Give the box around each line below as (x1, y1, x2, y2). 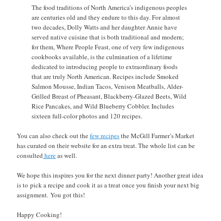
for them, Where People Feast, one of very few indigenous (32, 42, 184, 52)
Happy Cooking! (17, 210, 62, 220)
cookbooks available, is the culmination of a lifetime (32, 52, 173, 62)
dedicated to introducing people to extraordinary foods (32, 62, 178, 72)
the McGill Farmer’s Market (119, 131, 195, 141)
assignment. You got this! (17, 190, 85, 200)
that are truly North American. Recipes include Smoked (32, 72, 179, 81)
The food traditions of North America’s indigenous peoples (32, 3, 187, 12)
